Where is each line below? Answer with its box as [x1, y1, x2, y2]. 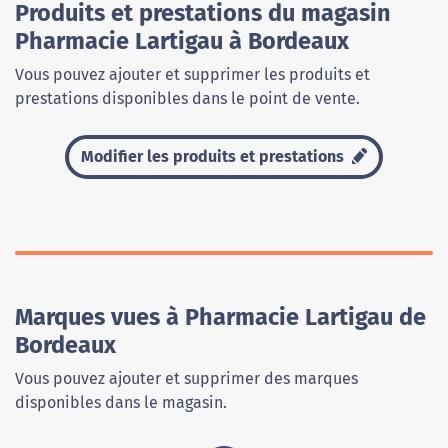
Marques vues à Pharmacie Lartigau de [15, 303, 426, 332]
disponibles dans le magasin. [15, 393, 227, 413]
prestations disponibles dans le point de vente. [15, 89, 360, 109]
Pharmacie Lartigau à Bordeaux [15, 27, 349, 56]
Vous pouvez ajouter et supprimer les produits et [15, 65, 370, 85]
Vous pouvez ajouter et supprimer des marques [15, 369, 358, 389]
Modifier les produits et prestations [81, 147, 349, 167]
